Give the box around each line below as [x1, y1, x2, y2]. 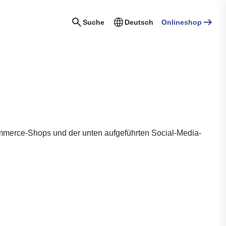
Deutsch [125, 18, 153, 26]
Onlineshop [161, 18, 202, 26]
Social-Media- [149, 129, 201, 137]
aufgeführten [104, 129, 149, 137]
